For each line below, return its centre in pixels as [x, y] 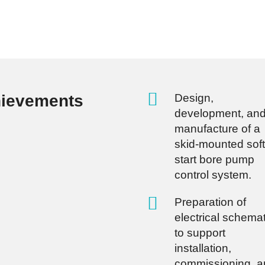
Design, [194, 98]
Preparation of [210, 202]
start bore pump [214, 160]
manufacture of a [217, 129]
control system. [213, 175]
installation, [203, 248]
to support [200, 233]
